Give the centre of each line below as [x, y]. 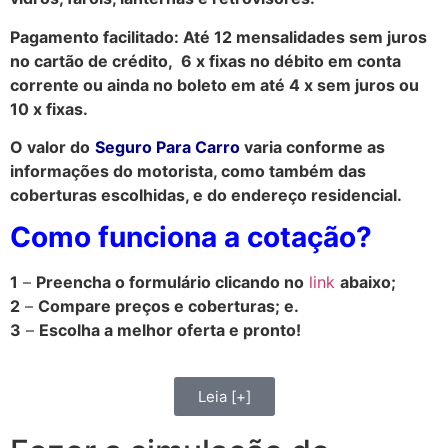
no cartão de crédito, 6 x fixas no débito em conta [205, 60]
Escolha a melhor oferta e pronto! [170, 330]
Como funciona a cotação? [191, 237]
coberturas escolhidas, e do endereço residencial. [206, 194]
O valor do [50, 146]
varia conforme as [312, 146]
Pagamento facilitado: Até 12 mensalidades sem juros [218, 36]
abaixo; [368, 282]
